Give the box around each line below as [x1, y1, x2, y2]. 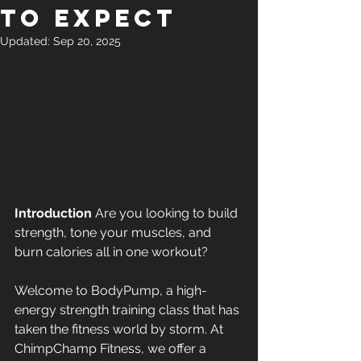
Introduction [15, 205, 92, 221]
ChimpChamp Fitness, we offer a [15, 340, 210, 356]
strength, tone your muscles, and [15, 224, 214, 240]
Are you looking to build [92, 205, 241, 221]
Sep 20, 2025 [53, 35, 121, 48]
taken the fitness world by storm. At [15, 321, 226, 337]
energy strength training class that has [15, 301, 243, 317]
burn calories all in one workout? [15, 243, 211, 259]
